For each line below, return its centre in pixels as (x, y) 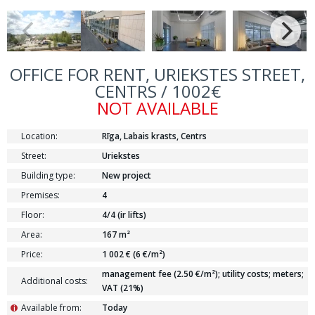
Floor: (33, 215)
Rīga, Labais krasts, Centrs (154, 136)
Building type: (48, 175)
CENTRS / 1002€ (157, 91)
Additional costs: (54, 281)
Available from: (51, 308)
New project (127, 175)
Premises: (40, 195)
